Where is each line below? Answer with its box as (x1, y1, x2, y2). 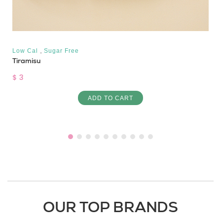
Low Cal (12, 47, 38, 54)
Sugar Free (44, 47, 79, 54)
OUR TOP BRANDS (42, 197, 179, 217)
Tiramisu (12, 56, 40, 65)
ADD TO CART (88, 95, 133, 101)
